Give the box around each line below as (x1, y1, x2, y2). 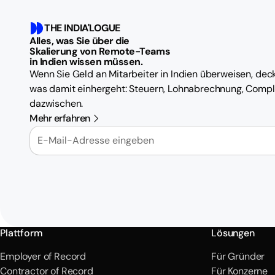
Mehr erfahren (29, 111, 90, 125)
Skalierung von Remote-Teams (29, 44, 171, 58)
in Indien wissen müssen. (29, 55, 143, 68)
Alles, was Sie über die (29, 34, 130, 47)
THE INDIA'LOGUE (44, 21, 120, 34)
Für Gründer (211, 250, 265, 263)
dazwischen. (29, 96, 83, 110)
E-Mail (29, 118, 58, 131)
